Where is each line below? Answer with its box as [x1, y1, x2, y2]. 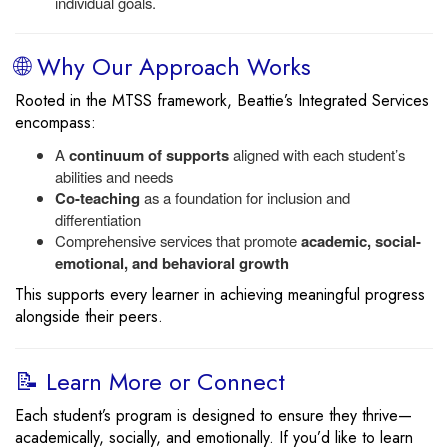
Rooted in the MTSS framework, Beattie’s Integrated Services [15, 89, 429, 112]
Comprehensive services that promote [55, 230, 301, 251]
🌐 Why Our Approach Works [15, 49, 311, 84]
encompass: [15, 111, 96, 134]
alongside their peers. [15, 305, 163, 328]
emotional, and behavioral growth [55, 252, 289, 274]
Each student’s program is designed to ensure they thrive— [15, 404, 412, 427]
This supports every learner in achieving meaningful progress [15, 283, 425, 306]
